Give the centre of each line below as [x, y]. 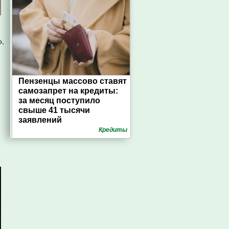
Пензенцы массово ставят [73, 81]
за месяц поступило [59, 100]
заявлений [40, 120]
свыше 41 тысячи [54, 110]
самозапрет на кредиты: [68, 91]
